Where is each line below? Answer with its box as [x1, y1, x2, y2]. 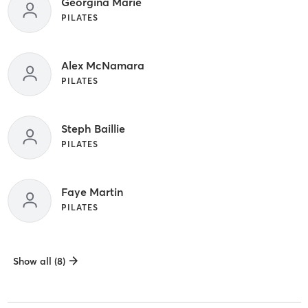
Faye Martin [60, 185, 123, 199]
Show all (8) [12, 255, 65, 268]
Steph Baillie [60, 122, 125, 136]
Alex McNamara [60, 58, 144, 73]
